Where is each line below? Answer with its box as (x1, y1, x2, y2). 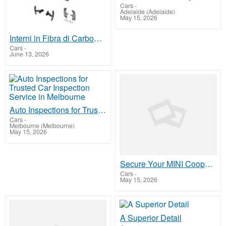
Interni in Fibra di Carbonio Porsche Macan (94, 32, 102, 44)
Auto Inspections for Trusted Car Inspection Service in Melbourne (98, 104, 106, 116)
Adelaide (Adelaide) (120, 7, 175, 17)
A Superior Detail (120, 211, 182, 223)
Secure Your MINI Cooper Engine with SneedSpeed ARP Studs (204, 158, 213, 170)
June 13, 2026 (10, 49, 49, 59)
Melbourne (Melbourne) (10, 121, 75, 131)
